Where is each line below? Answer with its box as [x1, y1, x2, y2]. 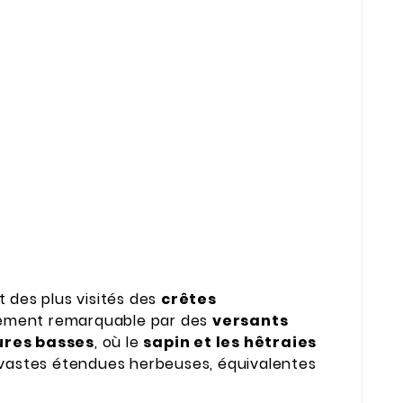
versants [212, 309, 289, 331]
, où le [94, 331, 144, 353]
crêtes [161, 288, 217, 309]
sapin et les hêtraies [143, 331, 318, 353]
